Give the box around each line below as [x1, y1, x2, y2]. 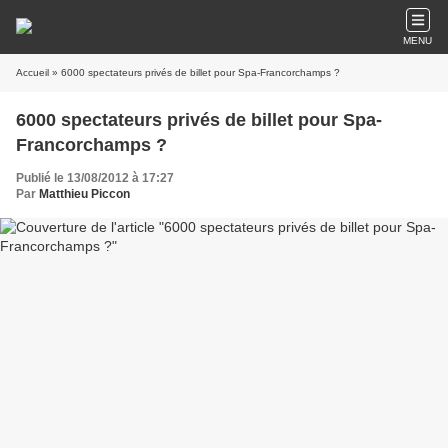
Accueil [16, 67, 49, 78]
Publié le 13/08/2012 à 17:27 [16, 171, 174, 185]
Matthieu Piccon [39, 187, 130, 201]
